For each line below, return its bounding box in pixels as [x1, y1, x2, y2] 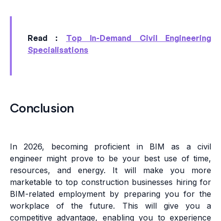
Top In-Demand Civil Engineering [66, 33, 212, 43]
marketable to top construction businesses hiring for [10, 177, 211, 187]
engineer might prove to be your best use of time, [10, 153, 211, 164]
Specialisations [28, 45, 88, 55]
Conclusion [10, 100, 74, 116]
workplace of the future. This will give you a [10, 201, 211, 211]
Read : [28, 33, 66, 43]
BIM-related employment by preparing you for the [10, 189, 211, 199]
